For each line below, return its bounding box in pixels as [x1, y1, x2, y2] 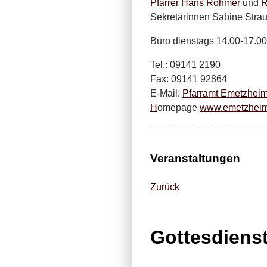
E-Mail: [150, 88, 182, 98]
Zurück [150, 182, 179, 192]
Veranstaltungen [150, 152, 240, 164]
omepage [157, 103, 200, 113]
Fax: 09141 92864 [150, 74, 227, 84]
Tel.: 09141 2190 [150, 60, 221, 70]
